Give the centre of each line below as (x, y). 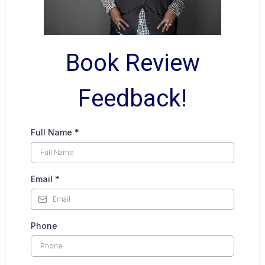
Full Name (53, 132)
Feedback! (132, 98)
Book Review (132, 63)
